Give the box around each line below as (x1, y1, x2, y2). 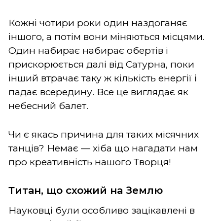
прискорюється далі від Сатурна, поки (8, 58, 194, 70)
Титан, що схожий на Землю (8, 184, 163, 196)
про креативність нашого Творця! (8, 156, 171, 168)
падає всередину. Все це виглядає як (8, 86, 188, 98)
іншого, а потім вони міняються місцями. (8, 31, 205, 42)
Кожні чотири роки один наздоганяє (8, 17, 187, 29)
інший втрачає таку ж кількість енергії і (8, 72, 197, 84)
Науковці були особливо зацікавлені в (8, 204, 195, 216)
